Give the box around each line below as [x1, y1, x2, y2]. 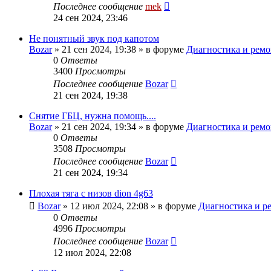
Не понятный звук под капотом [29, 33, 159, 44]
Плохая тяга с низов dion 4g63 [29, 188, 153, 198]
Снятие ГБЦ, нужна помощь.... [29, 110, 156, 121]
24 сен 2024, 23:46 [53, 12, 128, 23]
